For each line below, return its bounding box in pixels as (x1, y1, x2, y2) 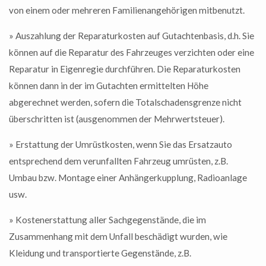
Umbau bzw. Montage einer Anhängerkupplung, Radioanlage (9, 172, 247, 183)
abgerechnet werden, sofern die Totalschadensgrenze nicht (9, 96, 242, 107)
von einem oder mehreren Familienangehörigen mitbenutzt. (9, 4, 245, 15)
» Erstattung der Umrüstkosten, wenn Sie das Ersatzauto (9, 138, 232, 150)
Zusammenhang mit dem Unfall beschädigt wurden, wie (9, 231, 227, 242)
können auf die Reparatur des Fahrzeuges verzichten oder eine (9, 46, 254, 58)
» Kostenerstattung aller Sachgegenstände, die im (9, 214, 206, 226)
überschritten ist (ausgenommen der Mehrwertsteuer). (9, 113, 224, 124)
